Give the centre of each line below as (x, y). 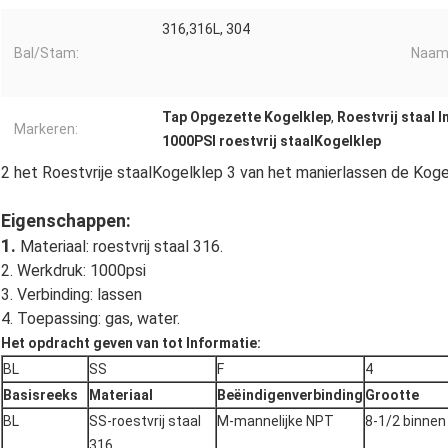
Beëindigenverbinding (290, 395)
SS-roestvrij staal (145, 421)
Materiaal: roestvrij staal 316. (121, 247)
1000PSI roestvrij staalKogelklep (271, 141)
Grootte (392, 395)
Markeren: (46, 129)
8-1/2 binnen (405, 421)
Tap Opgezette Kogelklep (246, 117)
